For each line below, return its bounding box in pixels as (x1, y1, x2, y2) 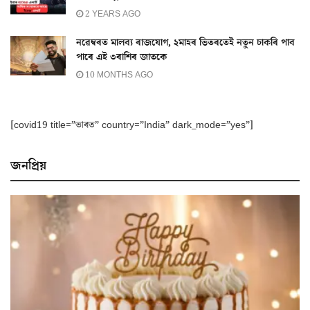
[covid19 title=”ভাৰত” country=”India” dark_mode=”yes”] (10, 118, 253, 132)
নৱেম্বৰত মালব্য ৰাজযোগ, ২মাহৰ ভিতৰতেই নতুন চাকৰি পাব (76, 35, 295, 50)
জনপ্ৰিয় (10, 156, 46, 174)
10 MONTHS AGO (83, 69, 153, 81)
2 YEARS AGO (83, 8, 140, 20)
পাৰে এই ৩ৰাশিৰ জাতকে (76, 50, 167, 64)
